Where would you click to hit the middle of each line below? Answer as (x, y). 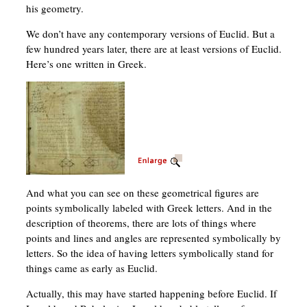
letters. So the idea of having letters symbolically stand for (149, 253)
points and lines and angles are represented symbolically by (153, 238)
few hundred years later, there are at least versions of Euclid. (153, 49)
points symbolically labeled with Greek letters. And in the (149, 208)
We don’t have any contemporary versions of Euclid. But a (150, 34)
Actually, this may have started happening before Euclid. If (151, 294)
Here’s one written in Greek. (86, 64)
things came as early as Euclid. (91, 268)
